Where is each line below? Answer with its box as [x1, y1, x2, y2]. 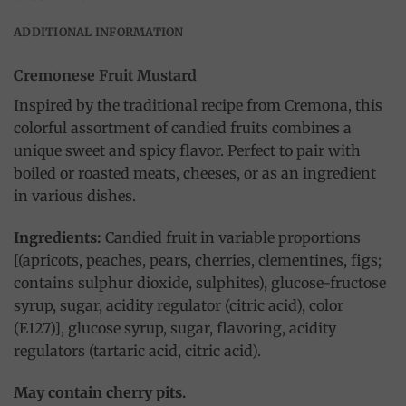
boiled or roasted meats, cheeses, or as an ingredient [14, 163, 376, 182]
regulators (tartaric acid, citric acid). [14, 341, 261, 360]
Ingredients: [14, 227, 101, 246]
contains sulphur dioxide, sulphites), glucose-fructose [14, 273, 386, 292]
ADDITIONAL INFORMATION [14, 24, 184, 39]
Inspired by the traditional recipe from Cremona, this [14, 95, 382, 114]
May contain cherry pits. [14, 382, 186, 401]
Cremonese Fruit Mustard [14, 65, 197, 84]
